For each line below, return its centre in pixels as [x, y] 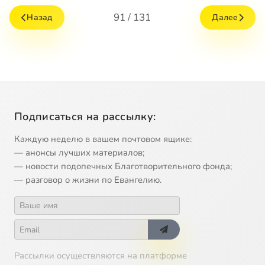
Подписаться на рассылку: [85, 117]
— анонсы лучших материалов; [79, 153]
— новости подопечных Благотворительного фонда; [123, 167]
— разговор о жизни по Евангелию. [88, 180]
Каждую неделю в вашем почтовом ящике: [103, 139]
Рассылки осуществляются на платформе [101, 256]
